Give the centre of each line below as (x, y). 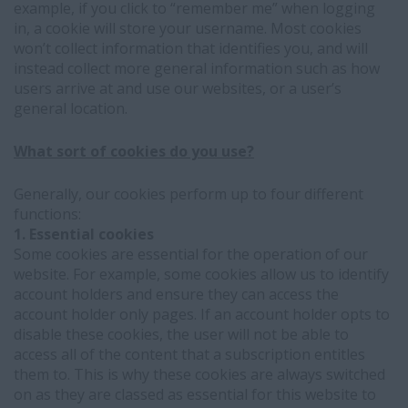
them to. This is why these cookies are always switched (199, 374)
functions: (47, 214)
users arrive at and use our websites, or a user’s (178, 88)
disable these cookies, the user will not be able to (181, 334)
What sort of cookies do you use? (134, 151)
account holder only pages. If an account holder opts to (202, 314)
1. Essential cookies (84, 234)
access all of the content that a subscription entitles (189, 354)
